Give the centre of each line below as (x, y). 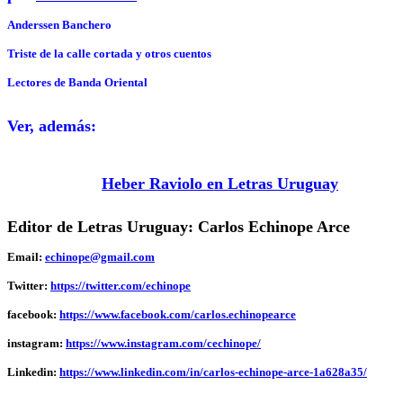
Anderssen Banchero (61, 25)
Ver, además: (52, 126)
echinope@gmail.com (100, 257)
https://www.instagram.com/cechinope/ (163, 343)
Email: (26, 257)
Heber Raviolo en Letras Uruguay (220, 184)
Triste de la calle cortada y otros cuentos (109, 54)
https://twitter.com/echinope (121, 286)
